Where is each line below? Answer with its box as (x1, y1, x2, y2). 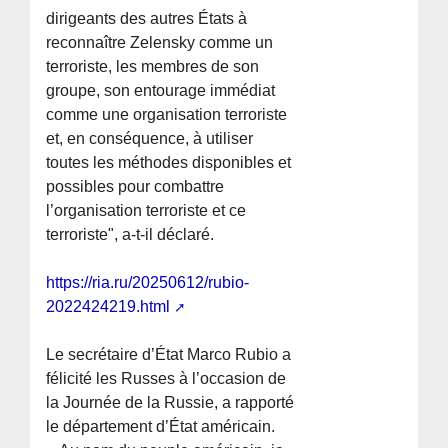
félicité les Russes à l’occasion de (46, 370, 287, 388)
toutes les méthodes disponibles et (46, 154, 292, 172)
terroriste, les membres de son (46, 58, 260, 76)
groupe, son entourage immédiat (46, 82, 276, 100)
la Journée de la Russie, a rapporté (46, 394, 295, 412)
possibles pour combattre (46, 178, 225, 196)
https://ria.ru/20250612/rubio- (46, 274, 250, 292)
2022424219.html (46, 298, 171, 316)
